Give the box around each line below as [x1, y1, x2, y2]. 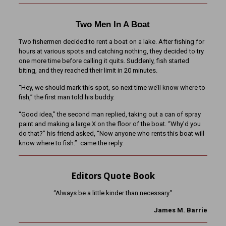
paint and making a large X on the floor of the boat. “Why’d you [18, 120, 201, 128]
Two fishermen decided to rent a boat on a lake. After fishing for [18, 38, 204, 46]
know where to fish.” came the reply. [18, 139, 124, 147]
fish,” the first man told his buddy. [18, 93, 115, 101]
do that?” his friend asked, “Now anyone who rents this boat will [18, 130, 204, 138]
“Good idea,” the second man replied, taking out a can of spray [18, 110, 201, 119]
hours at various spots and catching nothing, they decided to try [18, 47, 204, 55]
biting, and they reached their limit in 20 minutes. [18, 67, 157, 75]
